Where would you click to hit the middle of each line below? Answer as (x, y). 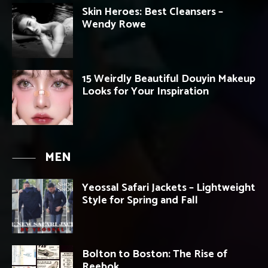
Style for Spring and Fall (140, 200)
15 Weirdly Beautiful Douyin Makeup (169, 79)
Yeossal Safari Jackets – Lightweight (169, 188)
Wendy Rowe (114, 24)
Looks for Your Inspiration (145, 91)
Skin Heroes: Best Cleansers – (153, 12)
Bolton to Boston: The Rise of (155, 255)
